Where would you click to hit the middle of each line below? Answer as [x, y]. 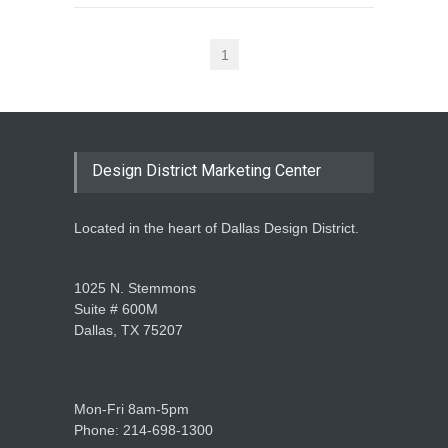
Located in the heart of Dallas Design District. [216, 227]
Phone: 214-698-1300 [143, 429]
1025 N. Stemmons [135, 287]
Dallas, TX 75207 [128, 329]
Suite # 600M [116, 308]
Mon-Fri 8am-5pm [131, 408]
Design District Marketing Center [206, 170]
